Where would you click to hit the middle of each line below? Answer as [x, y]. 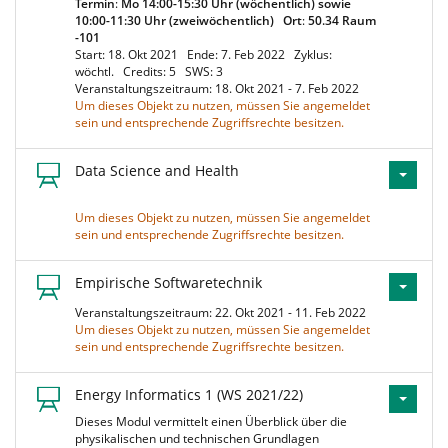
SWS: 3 [207, 71]
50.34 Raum [342, 20]
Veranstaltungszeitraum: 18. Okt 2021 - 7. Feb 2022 [220, 88]
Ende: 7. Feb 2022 [239, 54]
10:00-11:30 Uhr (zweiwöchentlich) [174, 20]
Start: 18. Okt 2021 [129, 54]
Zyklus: [313, 54]
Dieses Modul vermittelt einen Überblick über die [211, 421]
